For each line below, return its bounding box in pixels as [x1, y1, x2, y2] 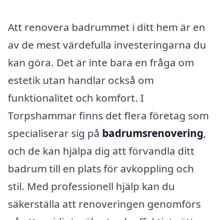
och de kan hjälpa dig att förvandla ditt [8, 144, 194, 158]
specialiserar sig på [8, 126, 102, 140]
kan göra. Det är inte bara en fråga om [8, 55, 194, 70]
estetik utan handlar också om [8, 73, 154, 87]
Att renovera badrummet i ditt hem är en [8, 20, 205, 34]
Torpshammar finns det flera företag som [8, 109, 209, 123]
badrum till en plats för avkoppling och [8, 162, 194, 176]
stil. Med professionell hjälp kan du [8, 179, 175, 193]
